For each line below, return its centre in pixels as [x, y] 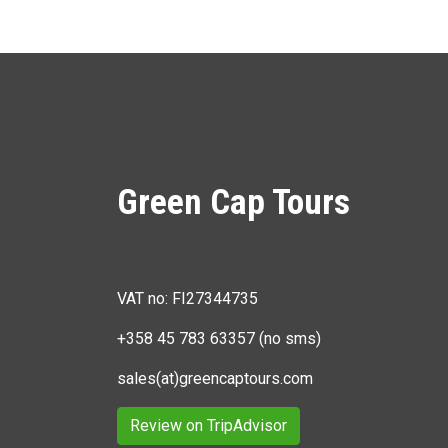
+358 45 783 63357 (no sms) [219, 338]
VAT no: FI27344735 [187, 298]
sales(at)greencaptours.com [215, 378]
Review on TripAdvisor [208, 425]
